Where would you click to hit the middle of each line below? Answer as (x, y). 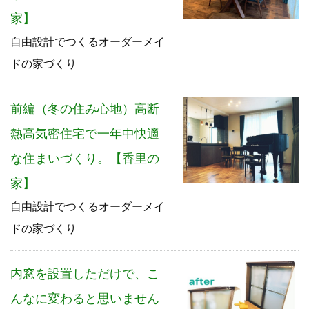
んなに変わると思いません (85, 299)
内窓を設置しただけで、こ (85, 274)
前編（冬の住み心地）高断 (85, 109)
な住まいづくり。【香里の (85, 159)
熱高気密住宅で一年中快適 (85, 134)
